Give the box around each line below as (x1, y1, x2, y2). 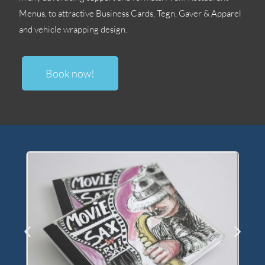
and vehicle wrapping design (19, 24, 126, 35)
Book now (46, 67, 92, 80)
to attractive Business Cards (49, 8, 154, 20)
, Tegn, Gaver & (153, 8, 212, 20)
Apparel (211, 8, 242, 20)
